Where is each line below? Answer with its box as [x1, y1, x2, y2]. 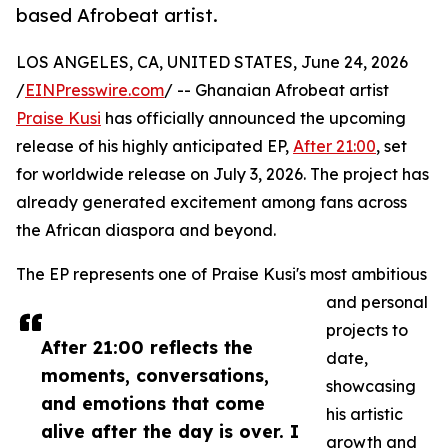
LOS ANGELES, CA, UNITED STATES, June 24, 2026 [16, 52, 408, 73]
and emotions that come [41, 392, 265, 415]
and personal [326, 292, 428, 313]
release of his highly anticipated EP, [16, 136, 293, 157]
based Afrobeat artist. [16, 4, 218, 27]
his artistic [326, 404, 403, 425]
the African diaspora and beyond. [16, 220, 276, 241]
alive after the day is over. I [41, 420, 299, 443]
